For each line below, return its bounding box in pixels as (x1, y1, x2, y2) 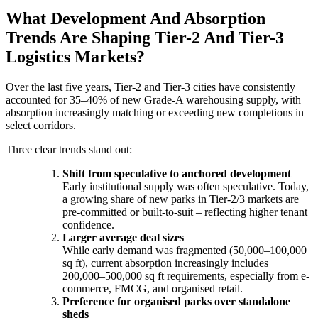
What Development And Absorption (6, 9, 265, 28)
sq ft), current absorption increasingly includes (62, 256, 268, 269)
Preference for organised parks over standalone (62, 295, 290, 307)
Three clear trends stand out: (6, 143, 132, 155)
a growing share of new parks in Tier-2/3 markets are (62, 192, 299, 205)
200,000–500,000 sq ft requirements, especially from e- (62, 269, 309, 282)
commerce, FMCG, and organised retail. (62, 282, 243, 295)
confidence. (62, 218, 114, 231)
